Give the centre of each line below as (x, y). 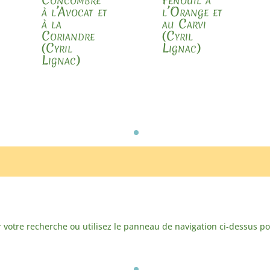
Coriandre (68, 36)
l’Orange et (193, 11)
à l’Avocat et (75, 11)
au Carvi (184, 24)
